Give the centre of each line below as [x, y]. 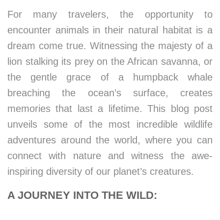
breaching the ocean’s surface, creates [110, 93]
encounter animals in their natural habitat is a [110, 30]
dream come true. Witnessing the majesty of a [110, 46]
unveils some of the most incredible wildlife [110, 124]
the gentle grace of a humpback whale [110, 77]
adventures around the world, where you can [110, 140]
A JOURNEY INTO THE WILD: [82, 195]
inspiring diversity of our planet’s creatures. [101, 171]
